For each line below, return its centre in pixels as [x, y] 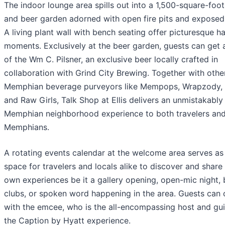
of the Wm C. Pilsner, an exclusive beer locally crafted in [111, 59]
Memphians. [27, 127]
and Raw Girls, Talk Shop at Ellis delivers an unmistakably [114, 100]
